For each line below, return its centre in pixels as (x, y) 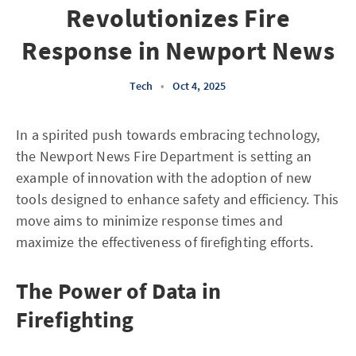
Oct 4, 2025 (199, 86)
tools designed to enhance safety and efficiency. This (178, 199)
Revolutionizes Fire (178, 18)
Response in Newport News (178, 51)
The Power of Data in (118, 291)
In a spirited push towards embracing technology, (168, 135)
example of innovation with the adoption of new (164, 178)
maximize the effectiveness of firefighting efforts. (165, 242)
